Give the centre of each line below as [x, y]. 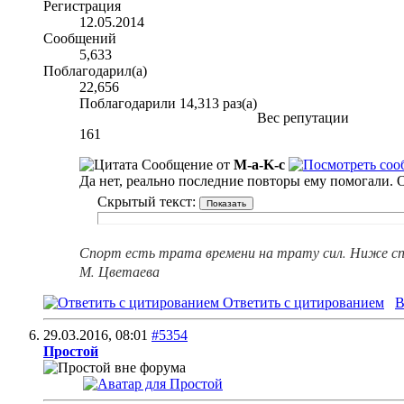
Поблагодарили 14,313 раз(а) [168, 104]
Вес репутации [303, 118]
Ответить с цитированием [302, 303]
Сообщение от [186, 165]
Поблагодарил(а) [95, 71]
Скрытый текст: [148, 202]
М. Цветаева [119, 271]
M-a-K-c [259, 165]
